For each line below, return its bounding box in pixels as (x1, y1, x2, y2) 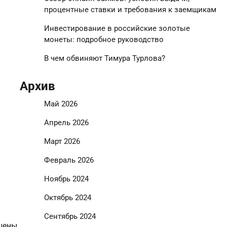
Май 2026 (44, 99, 78, 108)
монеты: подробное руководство (44, 35, 164, 44)
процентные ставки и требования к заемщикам (44, 5, 216, 14)
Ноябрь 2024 (44, 174, 89, 183)
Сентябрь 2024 (44, 212, 96, 221)
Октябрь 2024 (44, 193, 91, 202)
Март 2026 (44, 137, 80, 146)
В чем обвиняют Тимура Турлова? (44, 54, 165, 63)
